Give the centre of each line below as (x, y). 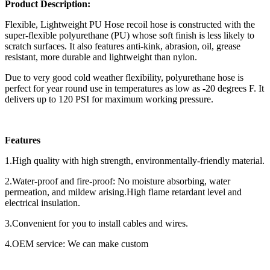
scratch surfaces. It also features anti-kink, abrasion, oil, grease (123, 46)
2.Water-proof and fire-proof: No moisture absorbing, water (118, 181)
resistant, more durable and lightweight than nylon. (101, 57)
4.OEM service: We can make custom (77, 243)
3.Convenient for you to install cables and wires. (96, 223)
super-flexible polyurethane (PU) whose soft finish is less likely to (130, 35)
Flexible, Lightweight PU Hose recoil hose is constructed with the (130, 24)
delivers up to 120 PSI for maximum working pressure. (109, 99)
